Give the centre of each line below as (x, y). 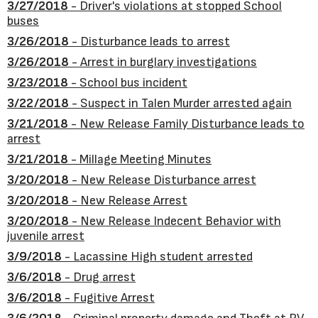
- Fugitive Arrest (108, 298)
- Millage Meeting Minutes (140, 159)
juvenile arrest (46, 236)
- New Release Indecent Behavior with (175, 221)
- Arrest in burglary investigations (163, 62)
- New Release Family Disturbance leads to (186, 124)
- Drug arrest (99, 277)
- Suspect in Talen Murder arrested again (180, 103)
